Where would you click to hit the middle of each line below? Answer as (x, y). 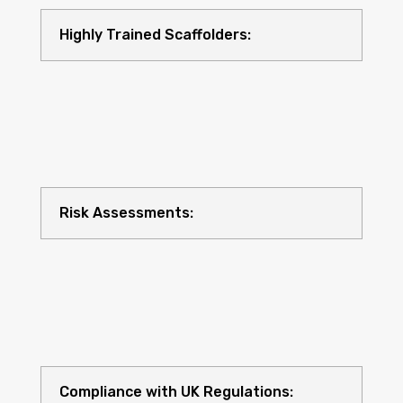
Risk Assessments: (126, 213)
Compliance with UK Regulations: (176, 391)
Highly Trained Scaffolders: (155, 35)
